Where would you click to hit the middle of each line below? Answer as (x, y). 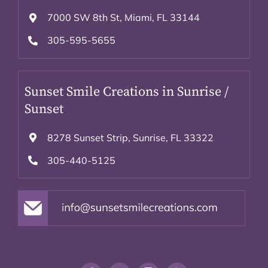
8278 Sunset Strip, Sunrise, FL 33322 (131, 137)
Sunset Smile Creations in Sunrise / (126, 92)
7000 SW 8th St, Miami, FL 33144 (124, 17)
